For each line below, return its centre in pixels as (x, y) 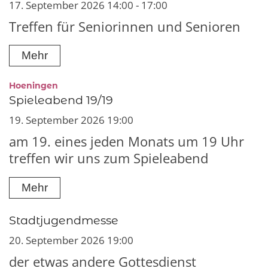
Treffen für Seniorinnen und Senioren (125, 26)
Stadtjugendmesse (64, 220)
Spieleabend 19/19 (61, 100)
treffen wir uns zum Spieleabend (109, 159)
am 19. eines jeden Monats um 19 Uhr (127, 142)
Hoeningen (33, 86)
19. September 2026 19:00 (71, 120)
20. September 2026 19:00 (71, 240)
